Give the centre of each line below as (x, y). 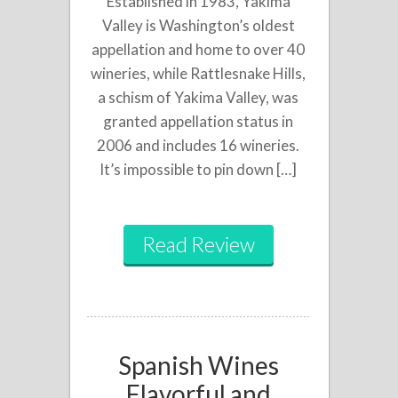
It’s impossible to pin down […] (199, 169)
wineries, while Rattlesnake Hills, (199, 73)
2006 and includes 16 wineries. (199, 145)
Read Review (198, 244)
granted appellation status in (199, 121)
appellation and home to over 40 (199, 49)
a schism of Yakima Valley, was (199, 97)
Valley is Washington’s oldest (198, 25)
